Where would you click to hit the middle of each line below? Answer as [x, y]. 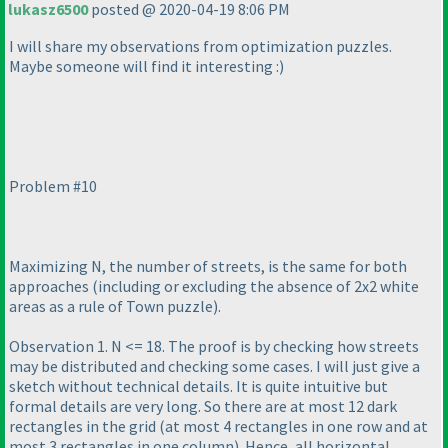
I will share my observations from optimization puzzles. [200, 46]
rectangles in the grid [84, 426]
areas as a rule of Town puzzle [111, 306]
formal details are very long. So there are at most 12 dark [203, 406]
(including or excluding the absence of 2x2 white [255, 286]
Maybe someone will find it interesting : [144, 66]
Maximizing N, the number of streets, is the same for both [208, 266]
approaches [50, 286]
